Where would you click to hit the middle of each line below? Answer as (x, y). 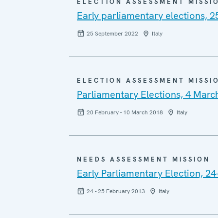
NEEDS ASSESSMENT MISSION (143, 159)
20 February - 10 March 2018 (125, 112)
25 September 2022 (112, 33)
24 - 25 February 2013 (116, 191)
